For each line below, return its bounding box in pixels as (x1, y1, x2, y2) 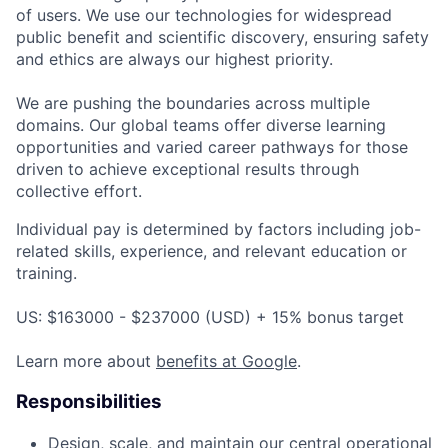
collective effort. (16, 181, 142, 202)
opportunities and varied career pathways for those (16, 137, 408, 158)
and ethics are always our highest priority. (16, 49, 333, 70)
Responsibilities (16, 390, 162, 414)
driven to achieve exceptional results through (16, 159, 359, 180)
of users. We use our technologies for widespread (16, 5, 392, 26)
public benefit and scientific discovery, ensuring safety (16, 27, 429, 48)
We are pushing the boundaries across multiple (16, 93, 370, 114)
